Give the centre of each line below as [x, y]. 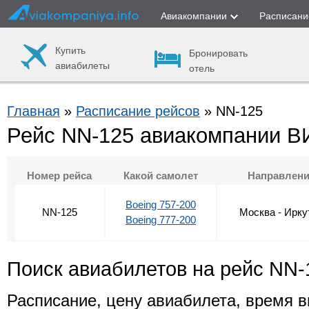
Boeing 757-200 [161, 205]
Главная [33, 111]
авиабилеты [82, 66]
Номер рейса [60, 176]
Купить [70, 50]
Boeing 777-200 [161, 220]
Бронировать [218, 53]
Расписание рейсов [138, 111]
